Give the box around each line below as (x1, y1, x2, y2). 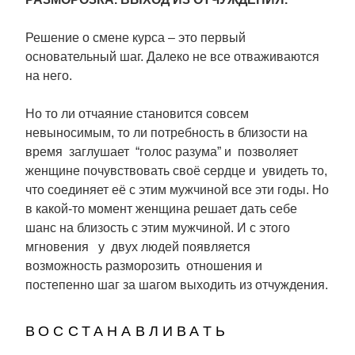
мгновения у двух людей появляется (25, 240, 250, 254)
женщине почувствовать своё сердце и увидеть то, (25, 164, 327, 177)
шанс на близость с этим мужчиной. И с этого (25, 221, 290, 235)
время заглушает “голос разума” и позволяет (25, 145, 298, 158)
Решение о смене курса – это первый (25, 31, 246, 44)
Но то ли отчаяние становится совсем (25, 107, 249, 120)
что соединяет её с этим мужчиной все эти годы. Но (25, 183, 329, 197)
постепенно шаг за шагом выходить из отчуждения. (25, 278, 328, 292)
